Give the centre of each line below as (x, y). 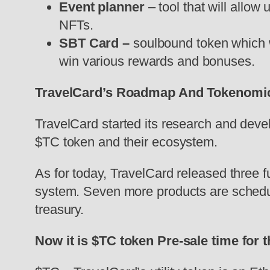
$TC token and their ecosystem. (128, 142)
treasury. (61, 210)
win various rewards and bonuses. (157, 61)
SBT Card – (96, 43)
